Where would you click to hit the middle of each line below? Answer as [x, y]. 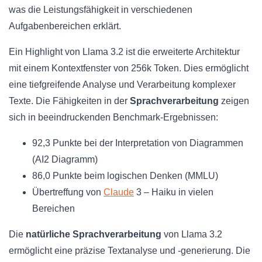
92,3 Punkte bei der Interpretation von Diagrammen [138, 143]
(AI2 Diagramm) [65, 160]
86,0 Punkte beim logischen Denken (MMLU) [125, 176]
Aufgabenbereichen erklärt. [65, 26]
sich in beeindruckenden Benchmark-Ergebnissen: [113, 118]
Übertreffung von [68, 192]
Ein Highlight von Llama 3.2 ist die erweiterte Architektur [124, 52]
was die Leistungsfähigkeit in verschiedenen [101, 10]
